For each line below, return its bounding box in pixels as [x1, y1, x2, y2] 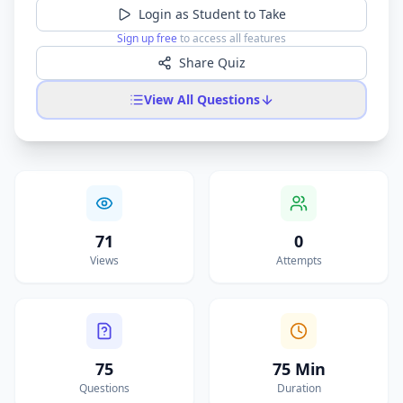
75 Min [272, 358, 326, 380]
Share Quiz [179, 54, 246, 71]
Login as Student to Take [139, 5, 286, 22]
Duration [276, 381, 321, 396]
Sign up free [117, 31, 177, 46]
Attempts [275, 253, 322, 268]
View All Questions [143, 91, 260, 108]
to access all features [177, 31, 286, 46]
